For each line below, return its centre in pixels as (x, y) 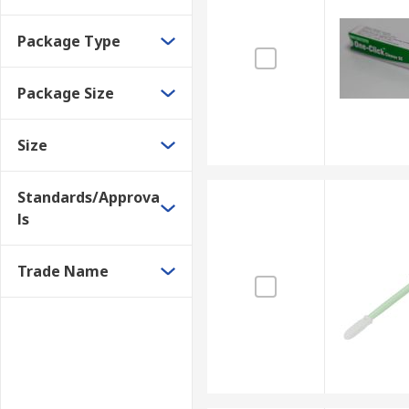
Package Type (69, 41)
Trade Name (63, 271)
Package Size (66, 93)
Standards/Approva (89, 197)
